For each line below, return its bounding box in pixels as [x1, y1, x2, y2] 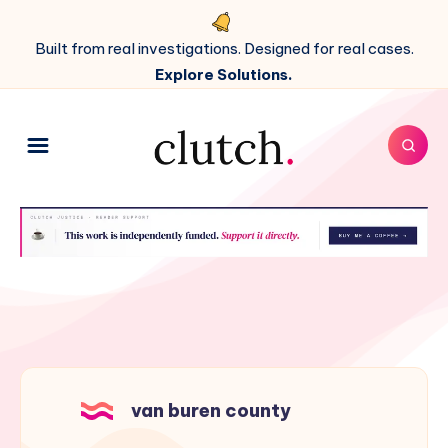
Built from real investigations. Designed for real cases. [34, 39, 414, 58]
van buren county [131, 399, 291, 423]
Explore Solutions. [155, 65, 293, 84]
